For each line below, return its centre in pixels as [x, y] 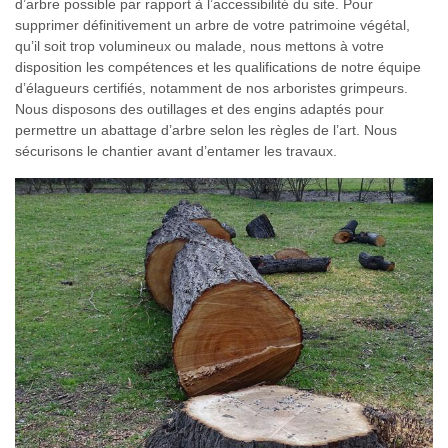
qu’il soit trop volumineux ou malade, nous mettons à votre [199, 45]
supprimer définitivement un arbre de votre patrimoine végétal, [212, 24]
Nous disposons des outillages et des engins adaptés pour [199, 108]
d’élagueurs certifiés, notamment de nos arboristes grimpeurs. [211, 87]
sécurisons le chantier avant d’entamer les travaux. [176, 150]
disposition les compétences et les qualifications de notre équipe [218, 66]
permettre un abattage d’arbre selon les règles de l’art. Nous [206, 129]
